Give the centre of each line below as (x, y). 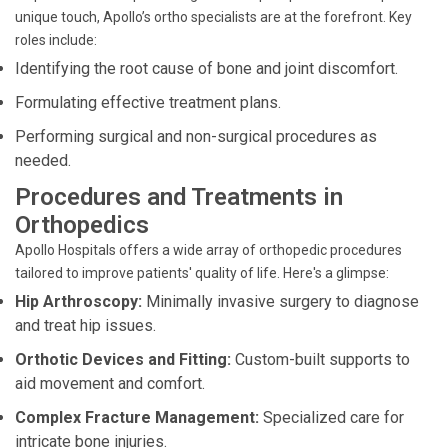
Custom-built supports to (320, 359)
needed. (43, 160)
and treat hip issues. (85, 325)
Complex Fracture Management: (137, 417)
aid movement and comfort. (110, 383)
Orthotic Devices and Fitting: (123, 359)
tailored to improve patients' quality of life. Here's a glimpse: (202, 273)
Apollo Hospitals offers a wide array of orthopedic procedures (208, 250)
